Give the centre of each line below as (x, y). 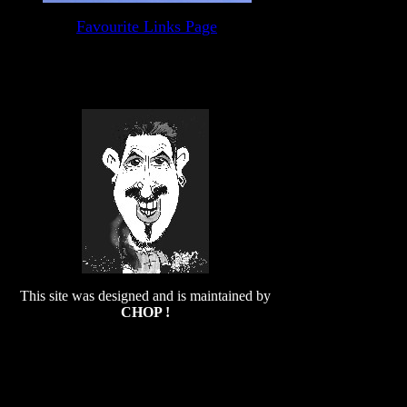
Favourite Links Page (147, 26)
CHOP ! (145, 312)
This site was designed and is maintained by (145, 296)
